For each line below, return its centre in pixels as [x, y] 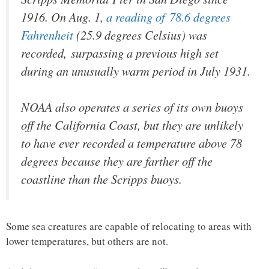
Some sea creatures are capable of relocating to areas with [129, 226]
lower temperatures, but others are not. [87, 241]
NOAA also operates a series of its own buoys [132, 107]
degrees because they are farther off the [117, 161]
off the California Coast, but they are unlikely [132, 125]
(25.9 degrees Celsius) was [142, 35]
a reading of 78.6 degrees [168, 17]
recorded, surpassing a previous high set [120, 53]
